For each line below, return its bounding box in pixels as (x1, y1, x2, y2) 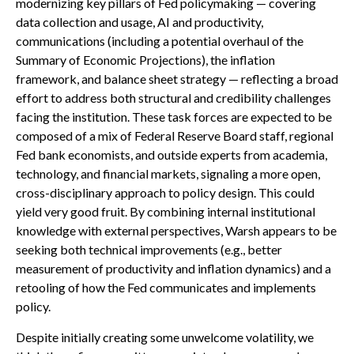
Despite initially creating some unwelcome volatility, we (16, 330, 314, 345)
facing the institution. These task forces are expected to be (16, 109, 332, 124)
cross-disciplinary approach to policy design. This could (16, 185, 314, 200)
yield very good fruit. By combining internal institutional (16, 204, 315, 219)
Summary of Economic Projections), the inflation (16, 52, 275, 67)
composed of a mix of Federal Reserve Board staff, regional (16, 128, 333, 143)
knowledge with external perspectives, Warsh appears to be (16, 223, 337, 238)
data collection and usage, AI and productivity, (16, 14, 263, 29)
